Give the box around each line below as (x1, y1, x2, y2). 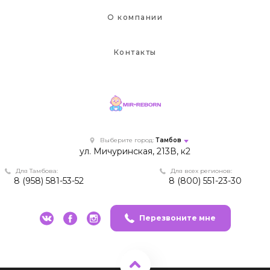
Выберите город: (99, 136, 155, 145)
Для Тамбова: (16, 167, 58, 175)
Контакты (113, 47, 157, 57)
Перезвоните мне (139, 213, 216, 223)
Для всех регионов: (171, 167, 233, 175)
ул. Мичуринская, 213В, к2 (80, 146, 190, 157)
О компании (107, 12, 163, 22)
